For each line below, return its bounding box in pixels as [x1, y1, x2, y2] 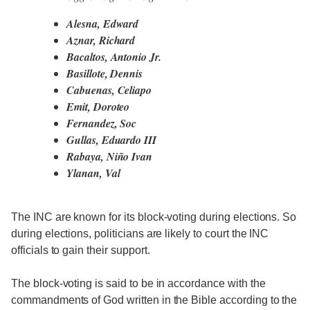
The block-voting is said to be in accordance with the [11, 277, 266, 290]
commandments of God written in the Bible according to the [11, 294, 298, 307]
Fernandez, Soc [66, 116, 137, 131]
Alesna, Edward [66, 16, 139, 32]
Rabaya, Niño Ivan [66, 149, 153, 165]
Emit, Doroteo [66, 99, 130, 115]
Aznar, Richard [66, 33, 136, 48]
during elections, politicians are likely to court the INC [11, 228, 269, 240]
